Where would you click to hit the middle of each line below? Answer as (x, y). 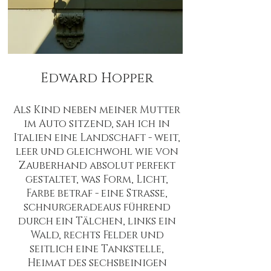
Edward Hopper (97, 78)
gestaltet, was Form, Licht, (97, 179)
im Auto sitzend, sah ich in (97, 124)
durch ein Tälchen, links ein (97, 221)
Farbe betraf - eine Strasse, (97, 193)
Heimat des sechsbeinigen (97, 263)
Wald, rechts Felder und (97, 235)
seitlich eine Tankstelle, (97, 249)
